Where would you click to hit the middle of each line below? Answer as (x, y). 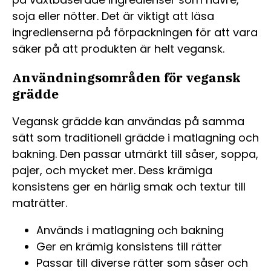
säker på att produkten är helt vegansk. (118, 48)
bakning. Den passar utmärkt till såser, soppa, (135, 154)
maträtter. (40, 203)
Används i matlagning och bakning (130, 230)
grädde (35, 93)
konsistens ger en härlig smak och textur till (129, 186)
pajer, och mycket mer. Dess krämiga (112, 170)
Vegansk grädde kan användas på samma (128, 121)
